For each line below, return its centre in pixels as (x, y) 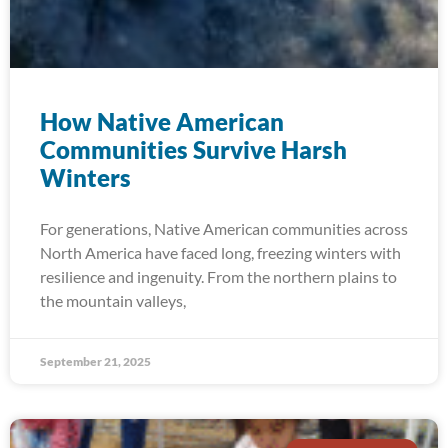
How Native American (162, 121)
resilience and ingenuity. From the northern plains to (218, 276)
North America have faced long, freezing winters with (220, 252)
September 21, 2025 (95, 361)
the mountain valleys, (113, 300)
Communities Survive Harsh (193, 149)
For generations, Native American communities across (224, 228)
